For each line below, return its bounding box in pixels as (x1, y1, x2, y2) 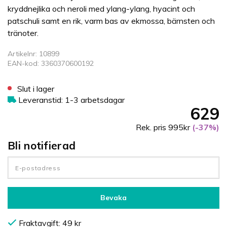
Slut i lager (22, 84, 54, 94)
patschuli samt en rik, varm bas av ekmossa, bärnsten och (8, 16, 215, 26)
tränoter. (8, 28, 39, 39)
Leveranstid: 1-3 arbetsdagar (16, 95, 125, 105)
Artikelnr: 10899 (8, 49, 59, 59)
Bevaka (100, 193, 127, 203)
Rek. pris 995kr (136, 122, 190, 133)
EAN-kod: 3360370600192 (8, 59, 94, 68)
